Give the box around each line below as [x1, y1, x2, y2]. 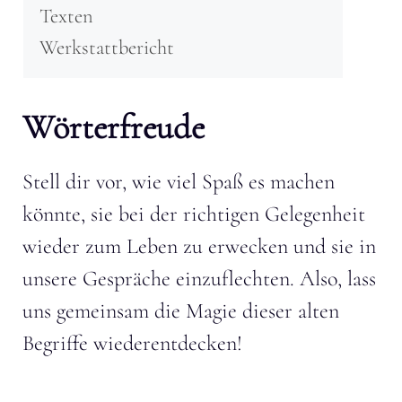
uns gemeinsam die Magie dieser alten [22, 297, 339, 324]
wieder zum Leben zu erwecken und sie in [22, 232, 376, 259]
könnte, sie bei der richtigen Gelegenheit [22, 200, 365, 227]
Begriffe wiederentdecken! [22, 329, 242, 356]
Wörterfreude [22, 106, 205, 148]
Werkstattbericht [39, 34, 174, 59]
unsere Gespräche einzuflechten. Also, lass [22, 265, 376, 292]
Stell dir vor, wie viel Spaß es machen [22, 168, 335, 195]
